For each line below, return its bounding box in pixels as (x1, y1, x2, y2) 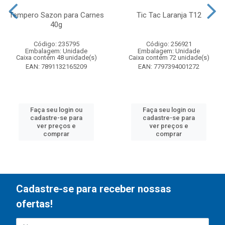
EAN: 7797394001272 (138, 63, 199, 70)
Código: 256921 (146, 40, 192, 48)
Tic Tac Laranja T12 (136, 11, 201, 20)
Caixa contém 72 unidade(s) (128, 54, 209, 61)
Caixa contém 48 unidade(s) (16, 54, 97, 61)
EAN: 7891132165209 (26, 63, 87, 70)
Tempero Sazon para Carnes (9, 11, 104, 20)
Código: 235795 (33, 40, 79, 48)
